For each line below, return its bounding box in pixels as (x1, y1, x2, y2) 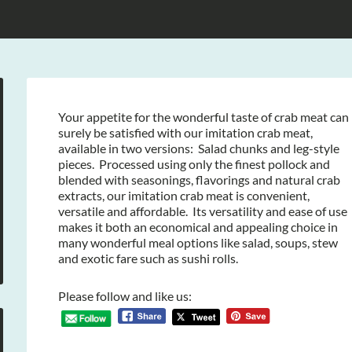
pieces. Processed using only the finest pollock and (58, 156, 330, 171)
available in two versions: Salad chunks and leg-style (58, 141, 339, 156)
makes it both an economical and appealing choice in (58, 219, 338, 234)
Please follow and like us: (58, 288, 192, 303)
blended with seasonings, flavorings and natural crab (58, 172, 340, 187)
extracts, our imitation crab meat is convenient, (58, 188, 310, 203)
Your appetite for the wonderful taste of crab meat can (58, 109, 349, 124)
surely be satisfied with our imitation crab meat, (58, 125, 313, 140)
